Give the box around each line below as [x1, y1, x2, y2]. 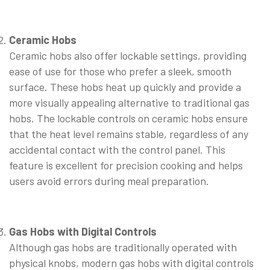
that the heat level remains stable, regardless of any [9, 127, 248, 141]
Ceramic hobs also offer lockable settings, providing [9, 49, 246, 63]
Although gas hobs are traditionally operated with [9, 240, 237, 254]
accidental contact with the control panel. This [9, 143, 225, 157]
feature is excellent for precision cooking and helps [9, 159, 243, 172]
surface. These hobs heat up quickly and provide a [9, 80, 241, 94]
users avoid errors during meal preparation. [9, 174, 209, 188]
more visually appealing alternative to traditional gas [9, 96, 250, 110]
